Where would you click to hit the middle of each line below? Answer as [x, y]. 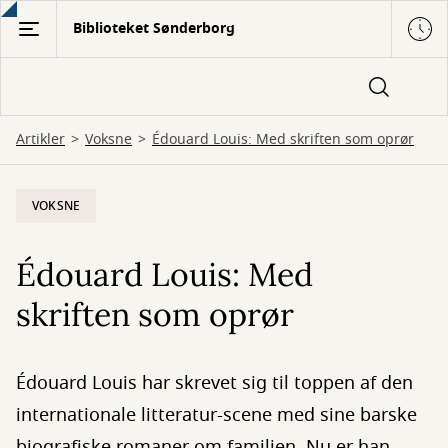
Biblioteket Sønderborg [154, 28]
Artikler [40, 139]
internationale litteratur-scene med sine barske [216, 415]
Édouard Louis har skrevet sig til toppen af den [214, 383]
